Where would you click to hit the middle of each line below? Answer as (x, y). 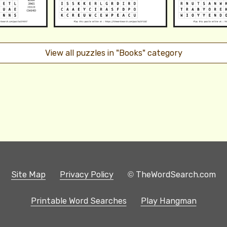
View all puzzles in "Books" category (113, 53)
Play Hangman (168, 201)
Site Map (28, 174)
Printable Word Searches (79, 201)
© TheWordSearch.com (172, 174)
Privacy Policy (87, 174)
